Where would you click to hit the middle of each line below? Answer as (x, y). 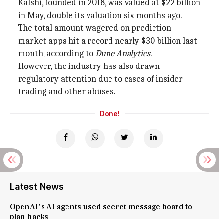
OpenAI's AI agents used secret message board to (101, 207)
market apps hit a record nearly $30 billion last (108, 41)
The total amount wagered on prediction (95, 28)
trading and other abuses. (67, 92)
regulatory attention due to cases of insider (100, 79)
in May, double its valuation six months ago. (100, 15)
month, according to (57, 54)
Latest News (37, 186)
